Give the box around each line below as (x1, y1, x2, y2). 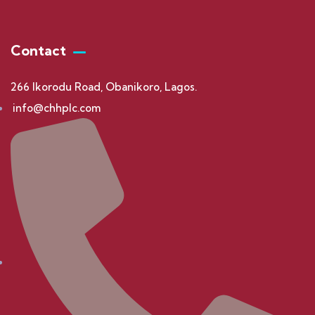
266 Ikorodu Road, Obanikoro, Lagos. (11, 80, 197, 94)
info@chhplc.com (13, 101, 101, 115)
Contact (11, 41, 66, 59)
